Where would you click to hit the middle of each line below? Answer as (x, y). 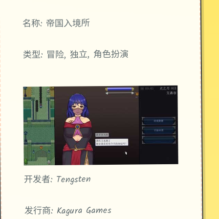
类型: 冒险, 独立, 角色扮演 (76, 55)
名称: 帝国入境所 (56, 24)
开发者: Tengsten (57, 180)
